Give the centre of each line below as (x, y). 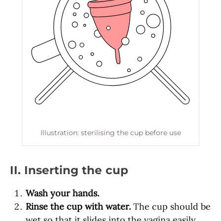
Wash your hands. (62, 193)
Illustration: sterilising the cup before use (110, 132)
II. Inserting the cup (69, 170)
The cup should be (171, 206)
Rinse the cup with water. (78, 206)
